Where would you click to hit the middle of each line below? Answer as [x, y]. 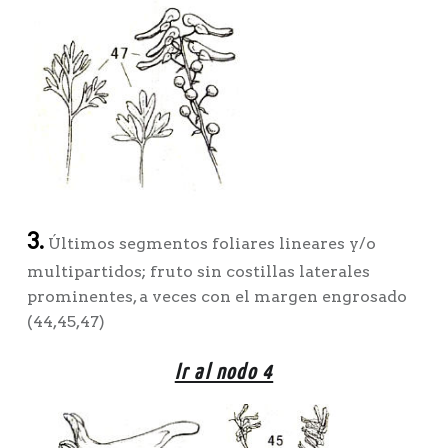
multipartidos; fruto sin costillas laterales [198, 272]
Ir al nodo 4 [224, 372]
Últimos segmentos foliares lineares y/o [209, 244]
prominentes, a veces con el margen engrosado [216, 297]
